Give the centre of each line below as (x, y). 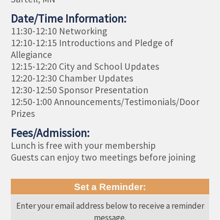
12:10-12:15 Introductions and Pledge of (92, 43)
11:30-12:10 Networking (59, 31)
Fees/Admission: (50, 133)
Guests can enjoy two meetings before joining (104, 157)
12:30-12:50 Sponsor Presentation (80, 90)
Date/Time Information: (69, 19)
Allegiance (32, 55)
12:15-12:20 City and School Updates (85, 67)
